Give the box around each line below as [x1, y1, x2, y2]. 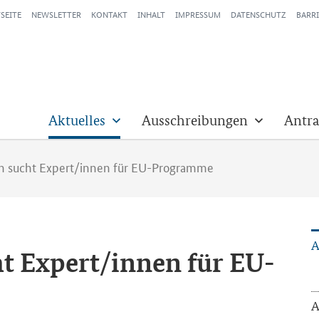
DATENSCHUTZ [231, 7, 286, 21]
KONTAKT [91, 7, 127, 21]
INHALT [137, 7, 165, 21]
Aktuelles [48, 112, 105, 130]
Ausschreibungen [142, 112, 248, 130]
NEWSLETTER [31, 7, 81, 21]
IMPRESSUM [175, 7, 221, 21]
